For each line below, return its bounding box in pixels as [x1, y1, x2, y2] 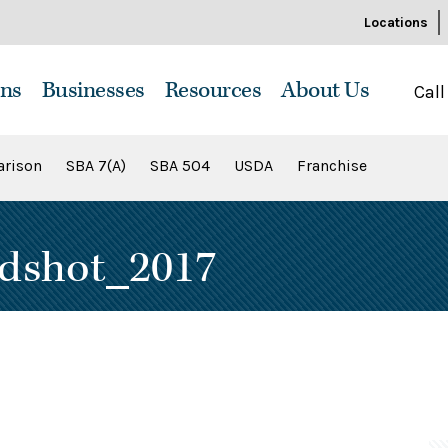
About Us [281, 76, 369, 105]
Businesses [41, 76, 145, 105]
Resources [164, 76, 261, 105]
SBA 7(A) [66, 156, 126, 175]
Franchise [297, 156, 367, 175]
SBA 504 [150, 156, 210, 175]
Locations [364, 14, 428, 31]
